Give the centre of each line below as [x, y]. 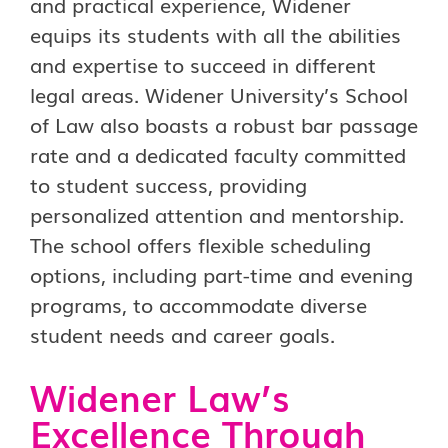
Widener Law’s [159, 396]
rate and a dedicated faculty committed [218, 154]
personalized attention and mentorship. [217, 214]
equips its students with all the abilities [215, 34]
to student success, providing [168, 184]
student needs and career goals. [182, 334]
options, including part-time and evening [221, 274]
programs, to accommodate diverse [198, 304]
